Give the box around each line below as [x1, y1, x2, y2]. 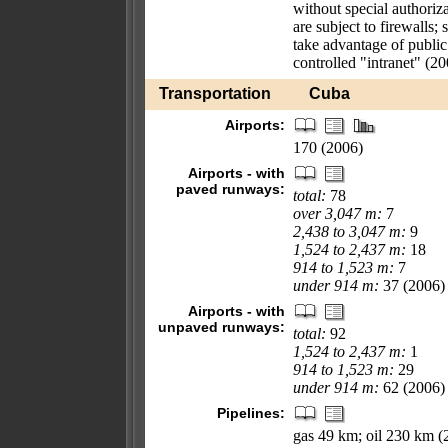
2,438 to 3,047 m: [293, 223, 406, 240]
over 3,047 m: [293, 205, 382, 222]
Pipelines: [217, 405, 285, 421]
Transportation [159, 85, 271, 102]
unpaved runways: [158, 319, 285, 335]
